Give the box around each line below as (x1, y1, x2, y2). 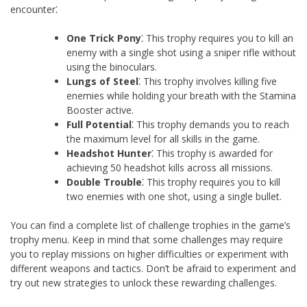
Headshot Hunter (66, 146, 151, 160)
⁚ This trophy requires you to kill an (141, 31, 293, 45)
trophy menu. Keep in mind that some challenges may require (10, 232, 283, 246)
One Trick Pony (66, 31, 141, 45)
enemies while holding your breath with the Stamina (66, 88, 296, 102)
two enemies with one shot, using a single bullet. (66, 189, 282, 203)
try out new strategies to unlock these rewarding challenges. (10, 275, 277, 289)
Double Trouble (66, 175, 142, 188)
